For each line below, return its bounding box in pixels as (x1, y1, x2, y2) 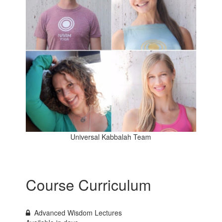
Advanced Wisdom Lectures (34, 208, 122, 218)
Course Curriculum (26, 174, 152, 196)
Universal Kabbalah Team (70, 132, 152, 142)
